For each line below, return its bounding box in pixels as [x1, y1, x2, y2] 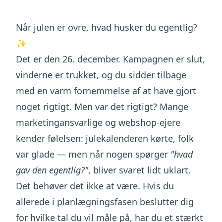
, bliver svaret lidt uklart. [88, 164, 191, 176]
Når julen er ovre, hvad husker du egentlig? [16, 21, 197, 33]
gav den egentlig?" [16, 164, 88, 176]
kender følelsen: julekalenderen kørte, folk [16, 132, 194, 144]
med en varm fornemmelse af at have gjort [16, 85, 196, 97]
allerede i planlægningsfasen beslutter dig [16, 196, 194, 208]
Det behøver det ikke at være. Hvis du [16, 180, 174, 192]
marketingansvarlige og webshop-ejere [16, 116, 180, 128]
